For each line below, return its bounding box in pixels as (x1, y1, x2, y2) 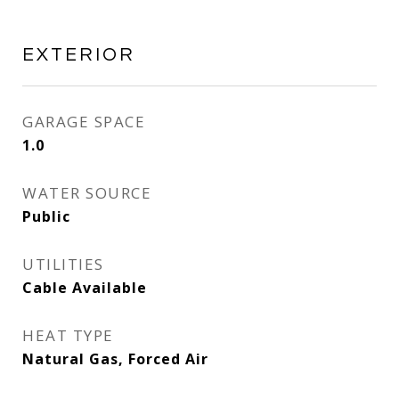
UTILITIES (22, 254, 104, 274)
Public (22, 207, 70, 226)
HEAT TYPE (22, 325, 114, 346)
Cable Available (22, 278, 147, 297)
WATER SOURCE (22, 183, 151, 203)
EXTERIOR (22, 45, 135, 64)
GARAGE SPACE (22, 111, 145, 132)
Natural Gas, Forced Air (22, 349, 208, 369)
